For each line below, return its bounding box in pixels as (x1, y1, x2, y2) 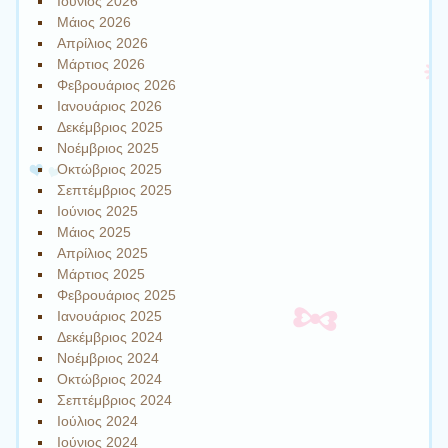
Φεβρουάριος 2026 (57, 76, 177, 93)
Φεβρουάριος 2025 (57, 286, 177, 303)
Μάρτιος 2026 (57, 55, 146, 72)
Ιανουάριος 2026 (57, 97, 163, 114)
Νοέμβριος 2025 (57, 139, 160, 156)
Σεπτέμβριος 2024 (57, 391, 173, 408)
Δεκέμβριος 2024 (57, 328, 164, 345)
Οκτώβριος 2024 (57, 370, 163, 387)
